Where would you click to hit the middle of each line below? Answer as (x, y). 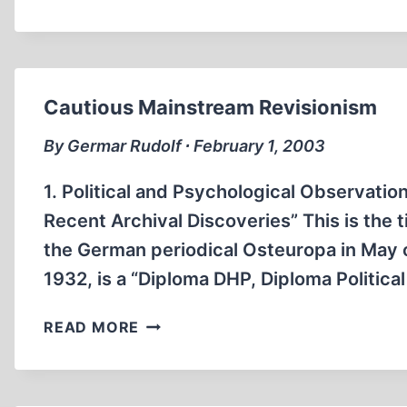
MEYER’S (174, 29)
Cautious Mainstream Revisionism (210, 107)
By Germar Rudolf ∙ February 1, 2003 (184, 146)
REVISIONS (181, 74)
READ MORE (92, 327)
